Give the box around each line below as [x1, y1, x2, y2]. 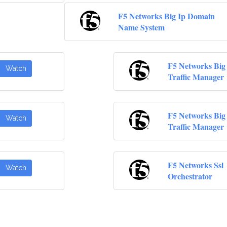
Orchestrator [167, 170, 212, 182]
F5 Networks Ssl [167, 159, 223, 171]
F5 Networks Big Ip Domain [118, 10, 215, 22]
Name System [118, 21, 165, 33]
